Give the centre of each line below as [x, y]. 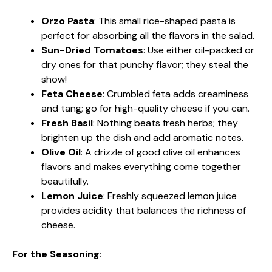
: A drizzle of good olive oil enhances [161, 152]
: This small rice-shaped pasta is [165, 21]
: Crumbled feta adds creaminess [175, 93]
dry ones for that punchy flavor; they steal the [145, 64]
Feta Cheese [72, 93]
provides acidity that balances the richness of [144, 210]
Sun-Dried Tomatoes [92, 50]
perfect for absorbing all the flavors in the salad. [148, 35]
